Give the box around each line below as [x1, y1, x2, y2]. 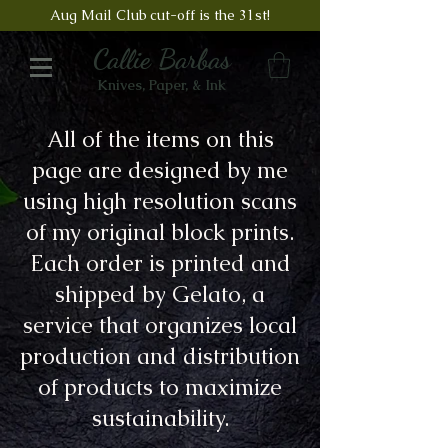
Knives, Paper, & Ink [96, 76, 226, 94]
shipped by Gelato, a [55, 280, 265, 309]
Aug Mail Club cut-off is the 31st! [50, 6, 270, 24]
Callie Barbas [92, 42, 231, 76]
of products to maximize [38, 373, 282, 402]
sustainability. [91, 404, 229, 433]
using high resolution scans [23, 187, 297, 216]
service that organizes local [23, 311, 297, 340]
